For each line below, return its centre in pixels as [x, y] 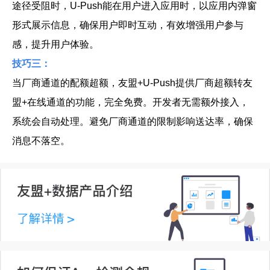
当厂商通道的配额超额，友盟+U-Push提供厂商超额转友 [132, 83]
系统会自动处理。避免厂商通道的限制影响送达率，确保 [133, 121]
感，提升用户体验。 [55, 44]
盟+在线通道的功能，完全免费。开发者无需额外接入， [130, 102]
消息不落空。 [41, 141]
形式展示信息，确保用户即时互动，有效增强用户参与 [128, 25]
